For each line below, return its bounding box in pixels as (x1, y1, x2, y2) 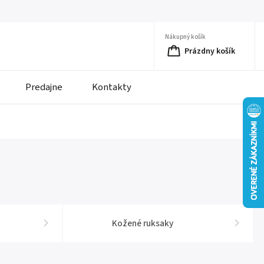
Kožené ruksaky (112, 217, 174, 230)
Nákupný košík (165, 32, 206, 41)
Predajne (25, 80, 62, 94)
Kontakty (92, 80, 131, 94)
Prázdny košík (184, 45, 235, 57)
